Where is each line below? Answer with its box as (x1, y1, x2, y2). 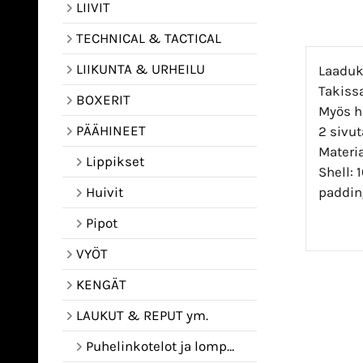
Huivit (86, 184, 123, 200)
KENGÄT (76, 276, 126, 293)
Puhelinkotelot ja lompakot (86, 338, 227, 354)
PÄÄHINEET (76, 122, 146, 139)
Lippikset (86, 153, 144, 169)
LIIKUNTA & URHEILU (76, 61, 205, 77)
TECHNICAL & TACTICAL (76, 30, 221, 46)
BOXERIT (76, 92, 130, 108)
